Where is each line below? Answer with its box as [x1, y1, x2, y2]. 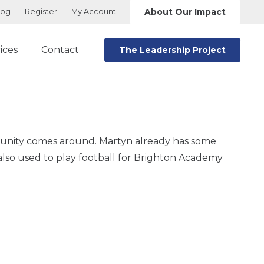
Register [25, 7, 58, 16]
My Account [71, 7, 117, 16]
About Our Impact [144, 6, 226, 17]
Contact [41, 44, 80, 55]
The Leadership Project [118, 45, 226, 55]
